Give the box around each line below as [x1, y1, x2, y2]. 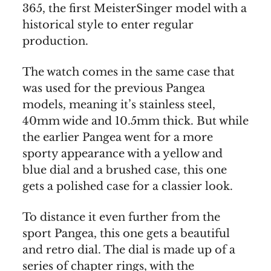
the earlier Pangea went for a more [22, 131, 213, 145]
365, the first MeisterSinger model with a [22, 2, 247, 16]
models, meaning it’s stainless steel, [22, 98, 215, 112]
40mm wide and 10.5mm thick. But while [22, 114, 249, 128]
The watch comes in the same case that [22, 65, 235, 79]
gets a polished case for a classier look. [22, 180, 233, 194]
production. [22, 34, 88, 48]
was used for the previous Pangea [22, 82, 205, 96]
